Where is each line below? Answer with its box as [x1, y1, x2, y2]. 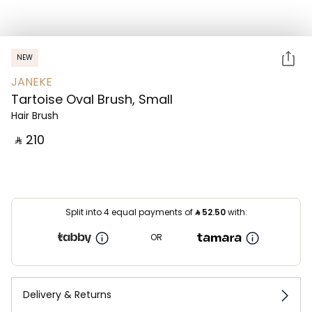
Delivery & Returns [23, 288, 111, 302]
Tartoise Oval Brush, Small [11, 91, 173, 108]
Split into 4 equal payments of [65, 206, 195, 218]
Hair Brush [11, 109, 58, 123]
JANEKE [11, 74, 52, 90]
